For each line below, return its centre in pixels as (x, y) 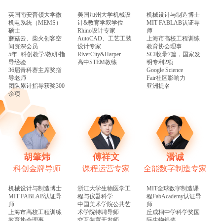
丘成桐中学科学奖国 (173, 212)
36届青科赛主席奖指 (35, 70)
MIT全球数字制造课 (172, 188)
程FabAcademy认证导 (174, 196)
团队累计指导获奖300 (37, 86)
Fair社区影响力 (166, 78)
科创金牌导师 (37, 168)
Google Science (165, 70)
